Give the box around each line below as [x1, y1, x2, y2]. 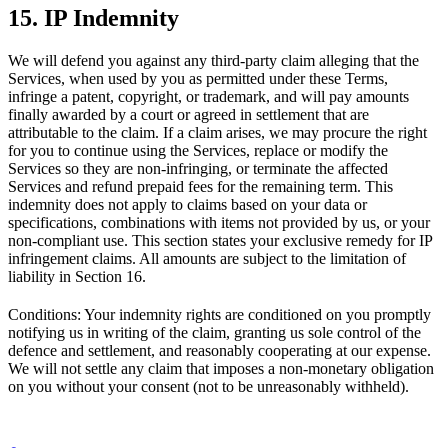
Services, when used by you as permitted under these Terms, [8, 70, 388, 88]
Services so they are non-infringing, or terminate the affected [8, 160, 388, 178]
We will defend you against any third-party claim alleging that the [8, 52, 419, 70]
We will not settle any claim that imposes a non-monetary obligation [8, 360, 434, 378]
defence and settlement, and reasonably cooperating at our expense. [8, 342, 431, 360]
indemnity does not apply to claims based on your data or [8, 196, 367, 214]
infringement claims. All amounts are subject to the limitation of [8, 250, 406, 268]
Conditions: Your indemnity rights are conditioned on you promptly [8, 306, 431, 324]
